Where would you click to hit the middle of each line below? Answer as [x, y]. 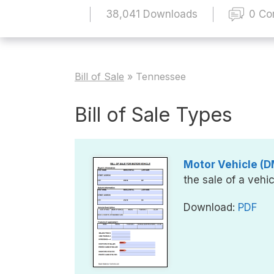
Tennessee [161, 76]
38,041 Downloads [152, 14]
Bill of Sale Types [154, 114]
